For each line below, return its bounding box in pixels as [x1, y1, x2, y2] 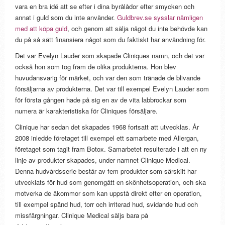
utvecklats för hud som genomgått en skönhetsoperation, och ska [15, 177, 206, 187]
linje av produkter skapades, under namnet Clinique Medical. [15, 155, 191, 165]
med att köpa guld [15, 24, 68, 34]
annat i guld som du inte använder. [15, 13, 118, 23]
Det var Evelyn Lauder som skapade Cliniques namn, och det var [15, 51, 205, 61]
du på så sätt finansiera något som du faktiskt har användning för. [15, 35, 206, 45]
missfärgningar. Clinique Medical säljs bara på [15, 210, 149, 220]
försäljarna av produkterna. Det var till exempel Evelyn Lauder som [15, 84, 209, 94]
